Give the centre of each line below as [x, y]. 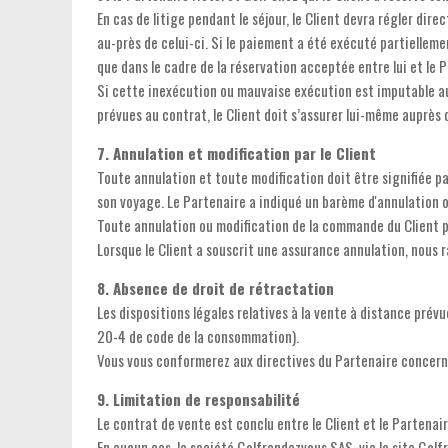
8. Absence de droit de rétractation [215, 288]
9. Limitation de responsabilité [198, 399]
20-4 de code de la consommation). [198, 336]
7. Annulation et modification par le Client [236, 153]
